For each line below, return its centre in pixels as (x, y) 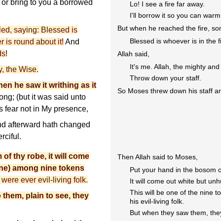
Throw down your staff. (166, 78)
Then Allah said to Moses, (158, 157)
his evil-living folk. (157, 202)
